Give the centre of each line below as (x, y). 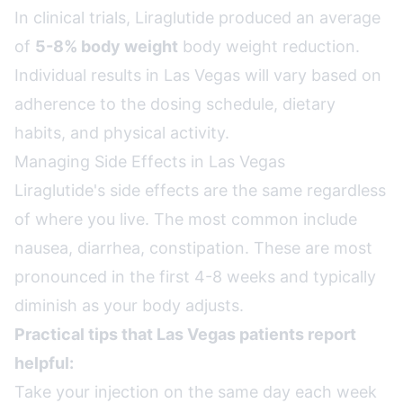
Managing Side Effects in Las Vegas (150, 161)
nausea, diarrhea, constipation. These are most (193, 248)
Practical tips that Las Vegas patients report (185, 334)
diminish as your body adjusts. (129, 305)
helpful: (44, 363)
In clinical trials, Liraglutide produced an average (197, 18)
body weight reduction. (269, 46)
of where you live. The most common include (186, 219)
